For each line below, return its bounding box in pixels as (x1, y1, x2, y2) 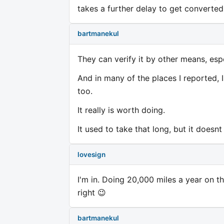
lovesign (77, 150, 105, 158)
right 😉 (77, 187, 106, 198)
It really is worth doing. (77, 104, 165, 115)
